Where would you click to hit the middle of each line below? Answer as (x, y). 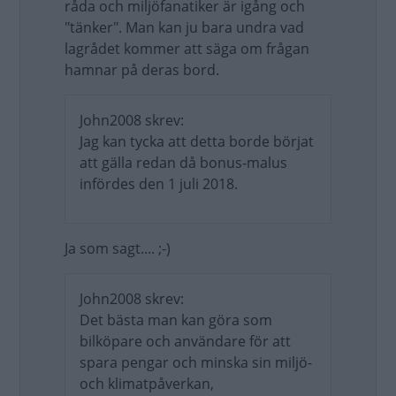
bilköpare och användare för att (185, 341)
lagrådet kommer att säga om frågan (187, 49)
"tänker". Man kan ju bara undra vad (184, 27)
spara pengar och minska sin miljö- (196, 362)
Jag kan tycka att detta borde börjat (197, 141)
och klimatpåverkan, (147, 384)
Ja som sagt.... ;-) (118, 248)
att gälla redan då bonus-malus (183, 163)
